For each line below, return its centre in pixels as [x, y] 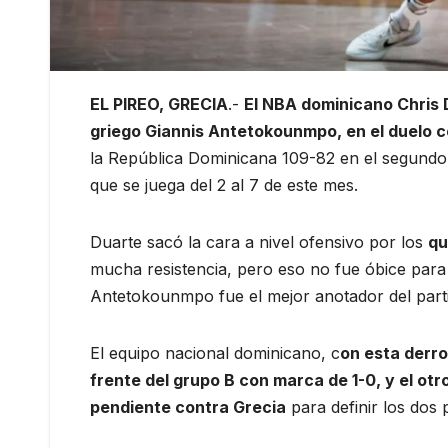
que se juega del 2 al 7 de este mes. [224, 184]
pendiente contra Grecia [188, 406]
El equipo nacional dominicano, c [215, 352]
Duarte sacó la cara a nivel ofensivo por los [259, 241]
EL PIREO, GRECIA [159, 103]
